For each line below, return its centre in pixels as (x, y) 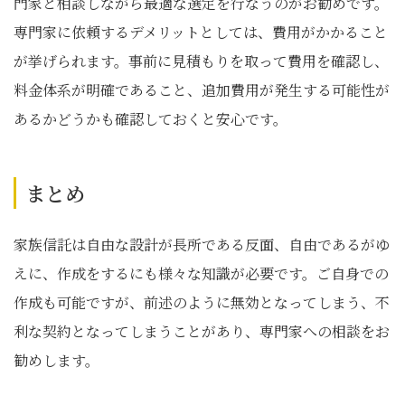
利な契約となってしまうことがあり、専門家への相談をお (202, 331)
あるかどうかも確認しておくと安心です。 (151, 119)
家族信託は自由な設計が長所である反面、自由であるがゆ (202, 245)
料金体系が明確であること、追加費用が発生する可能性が (202, 90)
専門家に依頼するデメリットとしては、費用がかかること (201, 32)
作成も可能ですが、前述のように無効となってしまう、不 (202, 302)
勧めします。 (57, 360)
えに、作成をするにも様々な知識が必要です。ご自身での (201, 273)
